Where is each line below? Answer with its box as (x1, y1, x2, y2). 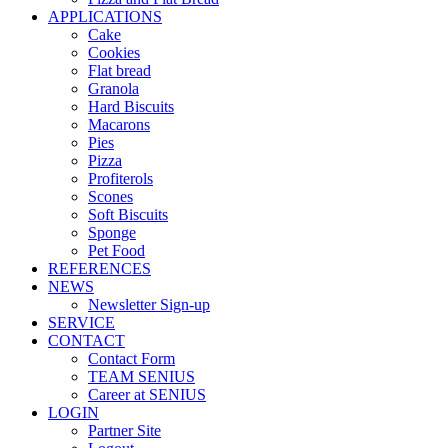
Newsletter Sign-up (88, 296, 210, 313)
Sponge (88, 224, 136, 241)
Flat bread (88, 62, 151, 79)
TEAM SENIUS (88, 368, 195, 385)
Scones (88, 188, 133, 205)
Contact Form (88, 350, 175, 367)
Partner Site (88, 422, 161, 439)
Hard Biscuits (88, 98, 174, 115)
